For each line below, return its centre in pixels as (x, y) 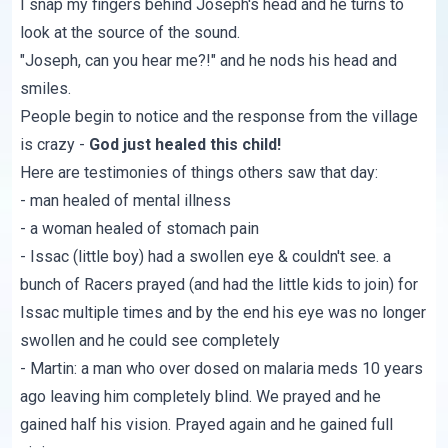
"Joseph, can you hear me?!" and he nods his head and (209, 61)
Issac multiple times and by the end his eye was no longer (223, 313)
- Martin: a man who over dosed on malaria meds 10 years (222, 369)
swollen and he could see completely (150, 341)
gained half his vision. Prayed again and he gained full (207, 425)
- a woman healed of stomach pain (140, 229)
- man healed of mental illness (126, 201)
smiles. (46, 89)
